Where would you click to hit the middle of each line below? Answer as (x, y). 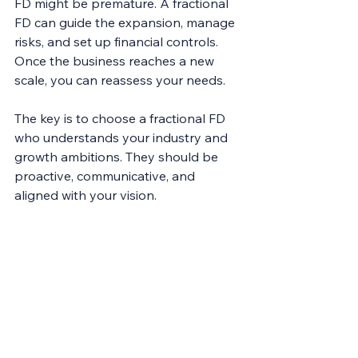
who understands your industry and (123, 137)
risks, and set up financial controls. (118, 41)
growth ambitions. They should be (118, 156)
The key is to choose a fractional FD (121, 118)
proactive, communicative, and (106, 175)
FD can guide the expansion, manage (126, 22)
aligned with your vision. (86, 195)
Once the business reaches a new (116, 60)
